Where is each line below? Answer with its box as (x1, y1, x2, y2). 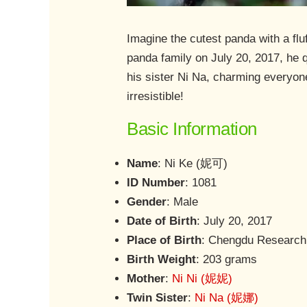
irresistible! (127, 90, 184, 103)
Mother (127, 272, 166, 286)
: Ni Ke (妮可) (158, 157, 228, 171)
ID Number (127, 176, 186, 190)
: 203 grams (196, 253, 258, 267)
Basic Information (127, 119, 257, 140)
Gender (127, 195, 167, 209)
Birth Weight (127, 253, 197, 267)
